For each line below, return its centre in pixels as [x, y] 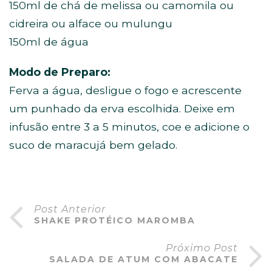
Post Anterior [70, 209]
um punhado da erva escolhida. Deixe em [122, 108]
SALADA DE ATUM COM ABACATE [144, 259]
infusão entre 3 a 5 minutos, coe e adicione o [129, 127]
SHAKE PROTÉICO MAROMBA [115, 220]
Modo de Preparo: [60, 72]
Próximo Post [202, 248]
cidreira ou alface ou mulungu [91, 23]
